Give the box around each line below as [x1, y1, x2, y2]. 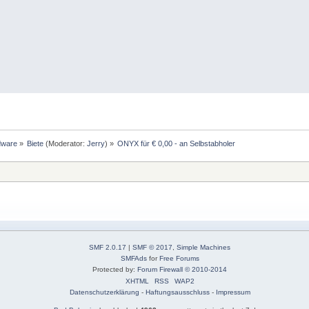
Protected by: [92, 265, 137, 273]
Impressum [215, 288, 250, 296]
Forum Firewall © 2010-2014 [137, 265, 227, 273]
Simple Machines [177, 243, 230, 251]
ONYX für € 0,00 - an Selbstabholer [117, 139, 236, 148]
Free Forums [159, 254, 199, 262]
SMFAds [120, 254, 147, 262]
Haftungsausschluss [145, 288, 210, 296]
